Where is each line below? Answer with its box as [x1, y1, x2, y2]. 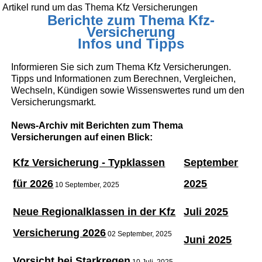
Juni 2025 [184, 233, 232, 246]
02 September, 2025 [106, 229, 173, 238]
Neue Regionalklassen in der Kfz [13, 205, 176, 218]
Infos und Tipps [78, 35, 184, 51]
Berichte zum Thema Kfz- [47, 12, 215, 28]
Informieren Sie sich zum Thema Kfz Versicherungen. [11, 61, 232, 72]
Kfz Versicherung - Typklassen [13, 156, 166, 168]
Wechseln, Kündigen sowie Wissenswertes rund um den [11, 85, 245, 95]
